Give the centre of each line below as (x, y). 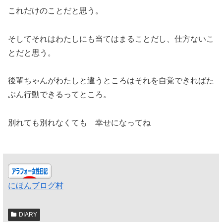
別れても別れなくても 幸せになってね (79, 123)
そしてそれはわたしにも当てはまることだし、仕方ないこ (111, 39)
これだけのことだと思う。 (55, 10)
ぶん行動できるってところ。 (59, 95)
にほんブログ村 (36, 186)
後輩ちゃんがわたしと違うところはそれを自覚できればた (111, 81)
